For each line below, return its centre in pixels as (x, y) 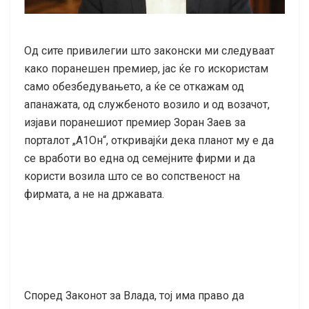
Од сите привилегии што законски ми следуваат (149, 51)
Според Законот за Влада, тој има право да (134, 296)
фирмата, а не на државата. (94, 195)
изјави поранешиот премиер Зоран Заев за (135, 123)
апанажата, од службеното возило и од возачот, (147, 105)
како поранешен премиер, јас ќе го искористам (146, 69)
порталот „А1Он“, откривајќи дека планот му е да (149, 141)
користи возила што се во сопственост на (132, 177)
